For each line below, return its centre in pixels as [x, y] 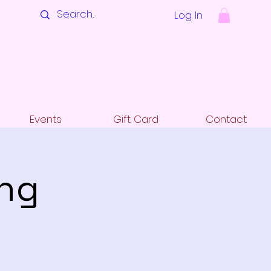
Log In [188, 15]
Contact [226, 119]
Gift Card [136, 119]
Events [46, 119]
